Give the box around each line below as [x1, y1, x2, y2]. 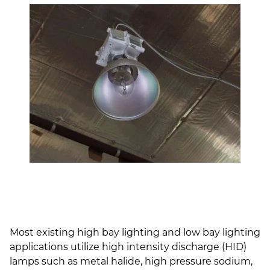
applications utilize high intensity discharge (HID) [10, 241, 246, 253]
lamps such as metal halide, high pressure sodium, [10, 256, 253, 268]
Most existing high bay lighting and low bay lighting [10, 227, 260, 239]
